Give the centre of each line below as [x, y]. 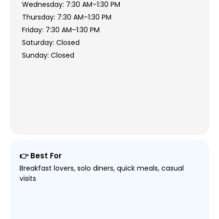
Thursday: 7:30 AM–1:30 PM [66, 17]
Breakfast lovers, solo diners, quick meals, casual [101, 168]
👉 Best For [40, 156]
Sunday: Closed [48, 55]
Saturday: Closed [51, 42]
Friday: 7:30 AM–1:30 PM [61, 30]
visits [28, 179]
